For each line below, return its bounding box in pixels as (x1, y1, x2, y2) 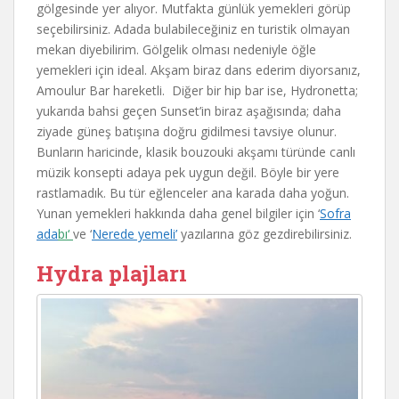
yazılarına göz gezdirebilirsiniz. (181, 224, 352, 242)
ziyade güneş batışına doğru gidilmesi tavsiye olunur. (37, 122, 337, 140)
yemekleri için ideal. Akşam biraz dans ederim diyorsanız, (37, 61, 361, 78)
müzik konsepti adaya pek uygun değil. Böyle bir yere (37, 163, 339, 181)
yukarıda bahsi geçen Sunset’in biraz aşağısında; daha (37, 102, 341, 119)
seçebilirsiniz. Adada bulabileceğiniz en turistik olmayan (37, 20, 350, 37)
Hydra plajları (37, 258, 187, 288)
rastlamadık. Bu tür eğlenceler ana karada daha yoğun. (37, 183, 349, 201)
